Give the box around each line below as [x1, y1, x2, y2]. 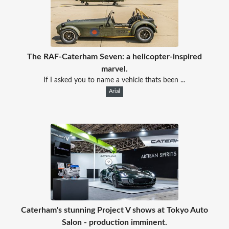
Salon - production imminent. [61, 218, 167, 226]
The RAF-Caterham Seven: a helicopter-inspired [27, 52, 202, 61]
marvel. [101, 64, 128, 73]
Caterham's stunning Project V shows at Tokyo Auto [20, 205, 208, 214]
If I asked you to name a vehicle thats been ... [43, 76, 186, 84]
